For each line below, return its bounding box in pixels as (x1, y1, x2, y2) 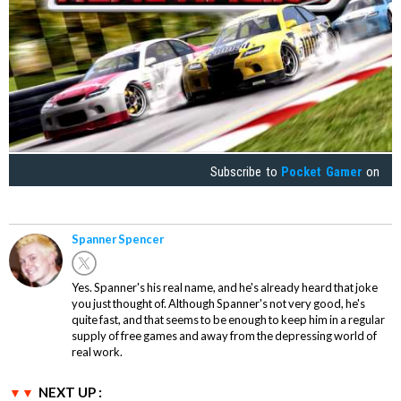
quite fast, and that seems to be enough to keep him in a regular (72, 311, 385, 327)
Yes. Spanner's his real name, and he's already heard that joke (72, 279, 378, 294)
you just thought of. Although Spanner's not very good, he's (72, 295, 365, 311)
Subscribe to (210, 163, 282, 180)
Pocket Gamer (281, 163, 363, 180)
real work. (72, 344, 123, 359)
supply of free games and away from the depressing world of (72, 328, 377, 343)
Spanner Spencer (72, 231, 164, 246)
